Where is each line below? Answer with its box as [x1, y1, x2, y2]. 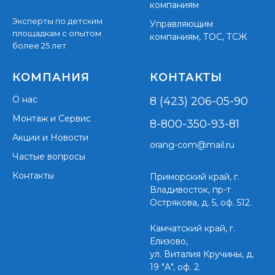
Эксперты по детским [12, 15, 103, 26]
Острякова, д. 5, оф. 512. [150, 196, 252, 208]
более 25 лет [12, 40, 66, 50]
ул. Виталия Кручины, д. [150, 248, 254, 260]
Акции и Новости [12, 131, 88, 143]
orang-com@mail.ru [150, 139, 234, 150]
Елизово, [150, 235, 188, 247]
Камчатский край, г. [150, 222, 235, 234]
